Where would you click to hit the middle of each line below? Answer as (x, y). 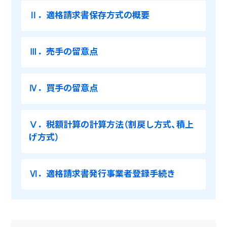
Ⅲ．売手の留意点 (64, 51)
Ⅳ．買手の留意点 (64, 87)
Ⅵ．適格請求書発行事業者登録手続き (102, 173)
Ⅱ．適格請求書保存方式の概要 (89, 14)
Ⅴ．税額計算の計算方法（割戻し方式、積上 (111, 124)
